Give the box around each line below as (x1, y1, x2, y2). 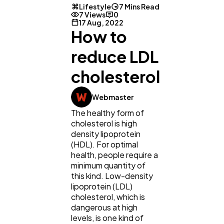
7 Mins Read (119, 2, 159, 11)
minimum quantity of (71, 160, 145, 171)
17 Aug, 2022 (79, 18, 123, 27)
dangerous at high (71, 202, 137, 213)
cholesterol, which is (71, 191, 145, 202)
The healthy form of (71, 107, 144, 118)
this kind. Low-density (71, 170, 153, 181)
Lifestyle (79, 2, 111, 11)
